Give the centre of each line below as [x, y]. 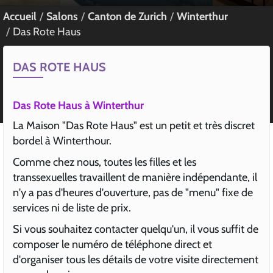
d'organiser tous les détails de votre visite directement [136, 260]
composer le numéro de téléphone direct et [112, 244]
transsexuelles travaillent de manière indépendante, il [135, 177]
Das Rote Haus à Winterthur [78, 105]
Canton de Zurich [127, 16]
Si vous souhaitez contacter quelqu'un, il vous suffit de [136, 229]
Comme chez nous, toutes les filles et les [105, 162]
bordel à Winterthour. [62, 141]
